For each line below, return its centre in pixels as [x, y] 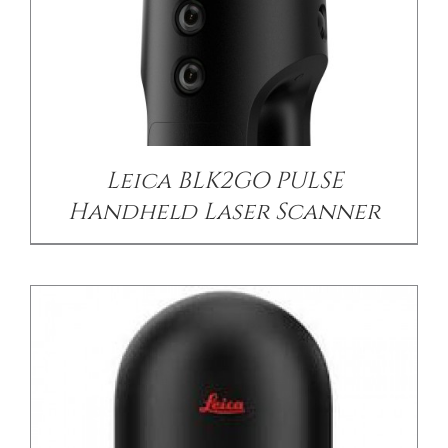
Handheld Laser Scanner [224, 212]
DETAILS [224, 97]
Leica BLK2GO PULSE [224, 181]
